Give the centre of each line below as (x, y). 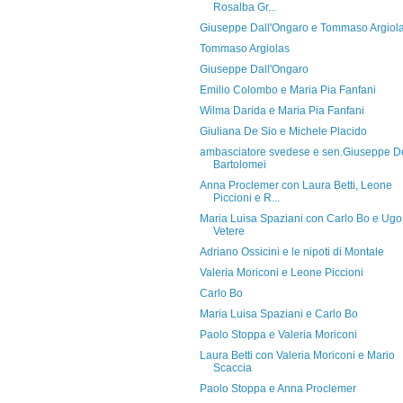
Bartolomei (239, 165)
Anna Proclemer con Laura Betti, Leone (296, 185)
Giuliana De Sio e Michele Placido (283, 131)
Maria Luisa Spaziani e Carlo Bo (278, 314)
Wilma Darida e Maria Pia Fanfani (282, 111)
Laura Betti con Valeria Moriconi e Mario (297, 355)
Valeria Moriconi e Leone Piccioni (281, 273)
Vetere (228, 231)
